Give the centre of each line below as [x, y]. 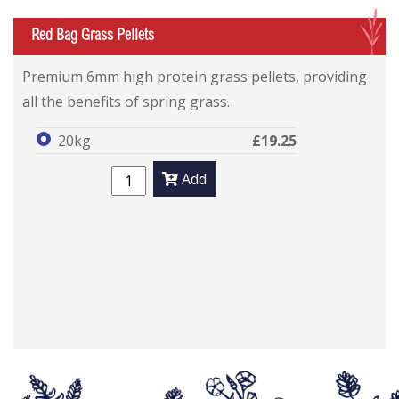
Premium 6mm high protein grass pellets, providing [195, 76]
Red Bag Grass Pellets [93, 36]
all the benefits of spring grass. [126, 101]
